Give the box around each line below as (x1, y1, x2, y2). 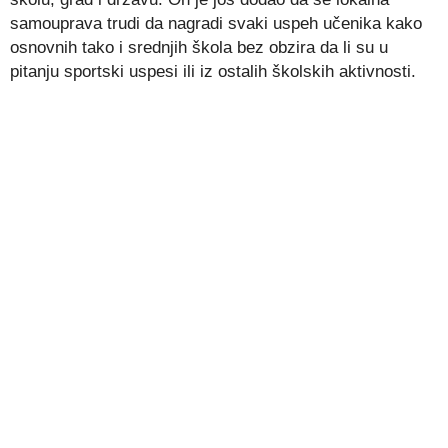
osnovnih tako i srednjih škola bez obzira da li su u (10, 38, 388, 58)
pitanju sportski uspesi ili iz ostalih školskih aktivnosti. (10, 62, 416, 82)
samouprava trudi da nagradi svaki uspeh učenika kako (10, 14, 422, 34)
